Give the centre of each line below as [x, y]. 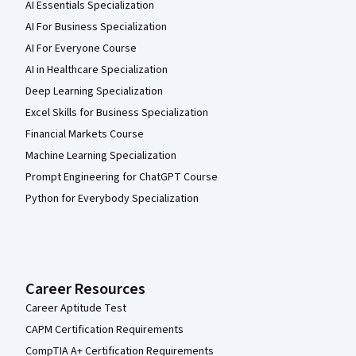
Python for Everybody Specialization [112, 199]
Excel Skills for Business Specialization [117, 113]
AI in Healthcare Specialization [97, 70]
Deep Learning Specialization [94, 92]
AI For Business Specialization [96, 27]
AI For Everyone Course [81, 49]
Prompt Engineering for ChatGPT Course [122, 178]
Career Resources [85, 290]
